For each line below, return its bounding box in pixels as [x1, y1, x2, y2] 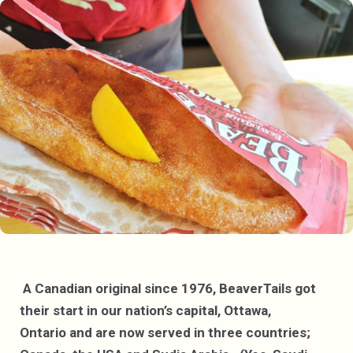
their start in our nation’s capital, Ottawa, [20, 303, 271, 319]
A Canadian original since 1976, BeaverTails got [23, 281, 316, 297]
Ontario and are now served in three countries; [20, 325, 310, 341]
